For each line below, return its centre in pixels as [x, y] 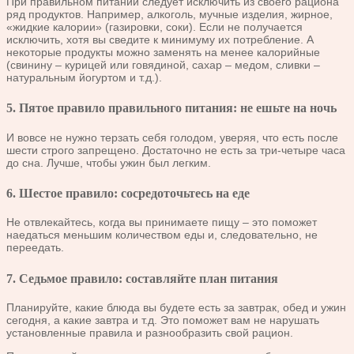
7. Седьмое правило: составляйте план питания [142, 278]
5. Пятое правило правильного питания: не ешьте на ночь [171, 108]
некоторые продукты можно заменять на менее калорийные [163, 52]
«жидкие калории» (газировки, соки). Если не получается [154, 26]
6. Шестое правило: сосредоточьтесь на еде [128, 193]
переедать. [35, 248]
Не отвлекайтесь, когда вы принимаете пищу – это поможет [162, 222]
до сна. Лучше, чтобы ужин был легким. [109, 162]
